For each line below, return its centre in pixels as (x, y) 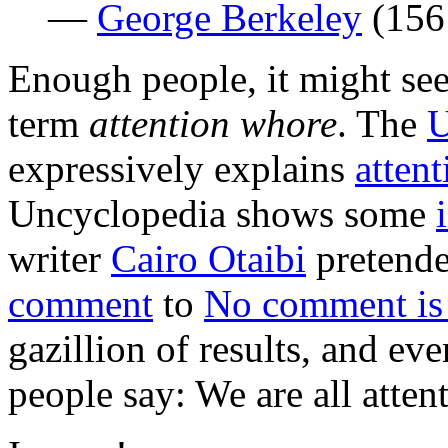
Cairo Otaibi (208, 258)
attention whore (213, 123)
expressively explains (181, 168)
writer (59, 258)
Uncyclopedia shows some (222, 213)
